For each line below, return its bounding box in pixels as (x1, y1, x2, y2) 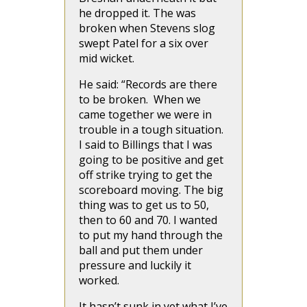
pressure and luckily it (79, 258, 191, 273)
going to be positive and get (79, 152, 223, 167)
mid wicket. (79, 51, 140, 66)
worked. (79, 273, 119, 288)
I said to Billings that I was (79, 137, 212, 152)
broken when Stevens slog (79, 21, 215, 36)
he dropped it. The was (79, 5, 196, 21)
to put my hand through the (79, 228, 223, 243)
